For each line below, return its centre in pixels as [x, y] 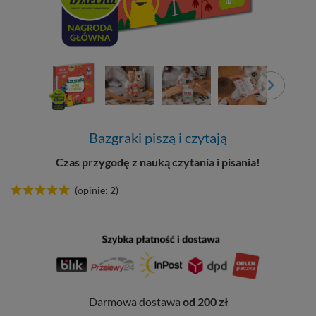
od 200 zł [205, 301]
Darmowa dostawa [135, 301]
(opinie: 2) [97, 190]
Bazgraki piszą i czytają [158, 138]
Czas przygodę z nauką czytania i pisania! [158, 162]
